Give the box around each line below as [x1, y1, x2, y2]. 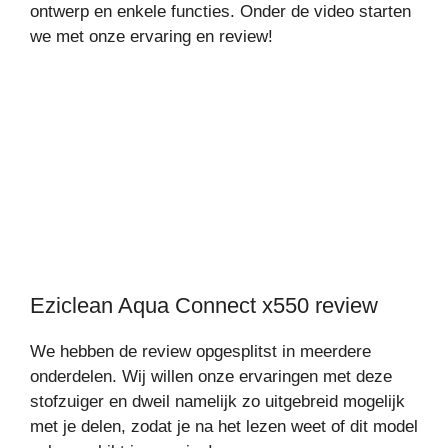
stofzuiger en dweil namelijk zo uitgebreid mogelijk [30, 391, 405, 411]
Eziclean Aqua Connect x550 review [30, 292, 378, 318]
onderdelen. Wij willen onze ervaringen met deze [30, 366, 392, 386]
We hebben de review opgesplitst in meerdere [30, 341, 371, 361]
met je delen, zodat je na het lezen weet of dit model [30, 416, 418, 436]
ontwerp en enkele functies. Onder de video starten [30, 2, 411, 21]
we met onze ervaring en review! [30, 27, 273, 46]
